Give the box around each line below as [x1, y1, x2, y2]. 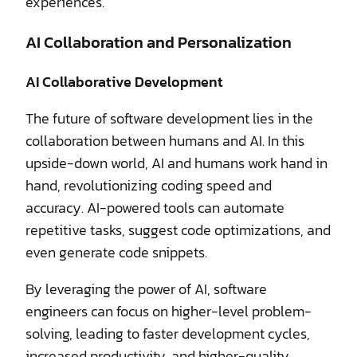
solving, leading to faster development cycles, [25, 322, 310, 344]
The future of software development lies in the [25, 107, 313, 129]
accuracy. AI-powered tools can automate [25, 196, 284, 218]
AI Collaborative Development [25, 70, 223, 92]
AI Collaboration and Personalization [25, 29, 292, 54]
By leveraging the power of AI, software [25, 277, 267, 300]
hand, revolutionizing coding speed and [25, 174, 272, 196]
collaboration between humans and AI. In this [25, 129, 304, 151]
